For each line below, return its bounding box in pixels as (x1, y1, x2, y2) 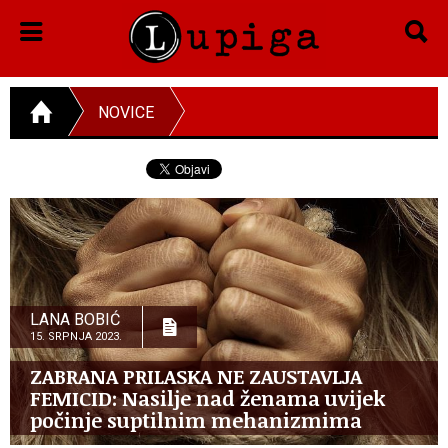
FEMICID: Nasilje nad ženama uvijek (30, 383, 385, 412)
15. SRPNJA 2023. (30, 329, 122, 343)
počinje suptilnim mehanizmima (30, 405, 362, 434)
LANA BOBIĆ (30, 309, 120, 329)
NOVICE (98, 102, 154, 122)
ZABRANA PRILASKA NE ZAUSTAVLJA (30, 361, 362, 390)
